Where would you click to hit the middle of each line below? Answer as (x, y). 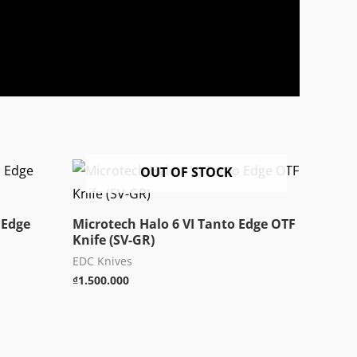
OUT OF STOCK (186, 173)
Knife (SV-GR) (114, 240)
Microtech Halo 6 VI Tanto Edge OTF (184, 224)
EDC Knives (102, 261)
